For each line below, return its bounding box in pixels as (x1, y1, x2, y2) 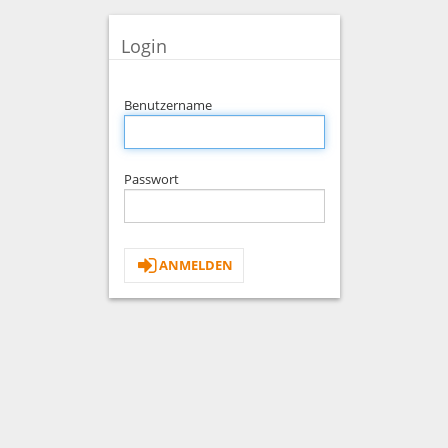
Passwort (123, 170, 179, 188)
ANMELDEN (159, 256, 233, 274)
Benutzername (123, 96, 212, 114)
